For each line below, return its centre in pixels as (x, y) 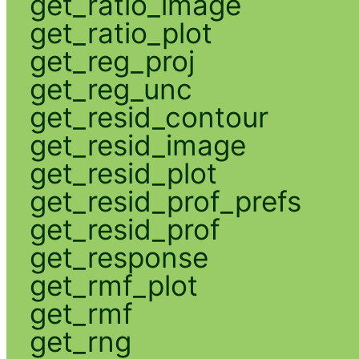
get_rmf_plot (113, 285)
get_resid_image (137, 145)
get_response (119, 257)
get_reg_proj (112, 61)
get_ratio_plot (121, 32)
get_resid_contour (149, 117)
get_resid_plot (123, 173)
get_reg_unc (111, 89)
